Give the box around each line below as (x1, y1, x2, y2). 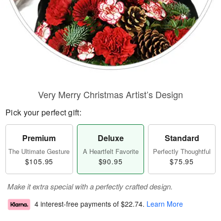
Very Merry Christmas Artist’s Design (38, 88, 183, 101)
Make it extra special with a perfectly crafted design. (7, 181, 173, 191)
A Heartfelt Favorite (82, 147, 139, 156)
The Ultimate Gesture (8, 147, 70, 156)
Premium (22, 132, 56, 144)
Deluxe (97, 132, 124, 144)
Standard (164, 132, 199, 144)
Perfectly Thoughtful (153, 147, 211, 156)
